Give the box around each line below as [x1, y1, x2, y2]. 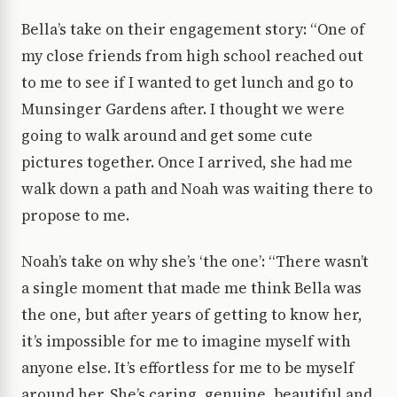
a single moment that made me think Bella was [21, 277, 362, 300]
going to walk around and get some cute [21, 125, 313, 147]
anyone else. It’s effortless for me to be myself [21, 357, 354, 379]
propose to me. [21, 205, 129, 227]
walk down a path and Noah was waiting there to [21, 178, 373, 200]
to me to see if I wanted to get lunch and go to [21, 72, 354, 94]
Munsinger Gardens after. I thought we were [21, 98, 345, 121]
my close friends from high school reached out [21, 45, 363, 67]
